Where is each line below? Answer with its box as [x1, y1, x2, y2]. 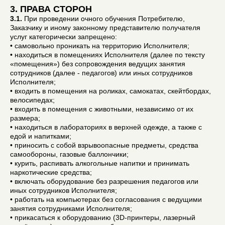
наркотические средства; [10, 168, 92, 176]
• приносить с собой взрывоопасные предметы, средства [10, 141, 198, 149]
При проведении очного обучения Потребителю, [22, 14, 185, 23]
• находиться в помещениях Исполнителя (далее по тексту [10, 50, 205, 59]
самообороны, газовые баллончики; [10, 150, 129, 158]
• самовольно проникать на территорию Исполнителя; [10, 41, 189, 50]
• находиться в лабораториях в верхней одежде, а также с [10, 123, 202, 131]
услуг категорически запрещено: [10, 32, 117, 41]
